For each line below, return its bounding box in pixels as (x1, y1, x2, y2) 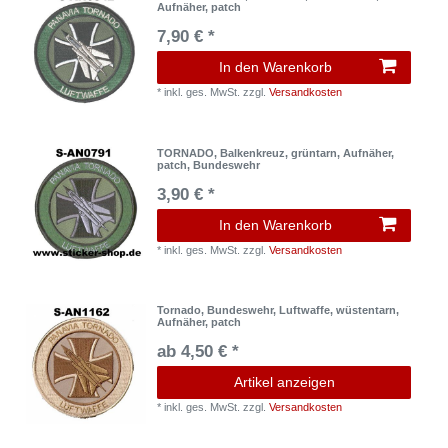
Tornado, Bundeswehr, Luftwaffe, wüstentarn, (157, 303, 400, 316)
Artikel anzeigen (233, 373, 335, 390)
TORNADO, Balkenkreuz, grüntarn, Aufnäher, (157, 146, 395, 159)
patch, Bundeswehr (157, 158, 261, 171)
